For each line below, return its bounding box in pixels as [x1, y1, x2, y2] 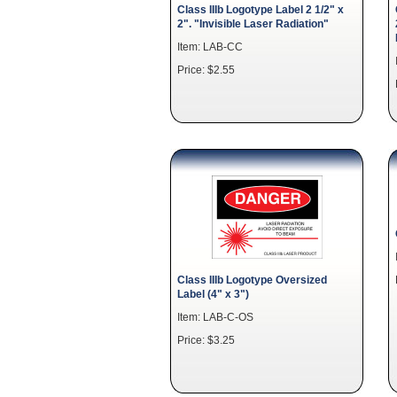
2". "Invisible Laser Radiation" [177, 18, 329, 29]
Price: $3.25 [177, 334, 235, 346]
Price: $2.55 [177, 64, 235, 75]
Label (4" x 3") [177, 288, 249, 300]
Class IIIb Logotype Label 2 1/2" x [177, 4, 344, 15]
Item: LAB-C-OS [177, 311, 253, 323]
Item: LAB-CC [177, 41, 243, 52]
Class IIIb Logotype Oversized [177, 274, 327, 285]
